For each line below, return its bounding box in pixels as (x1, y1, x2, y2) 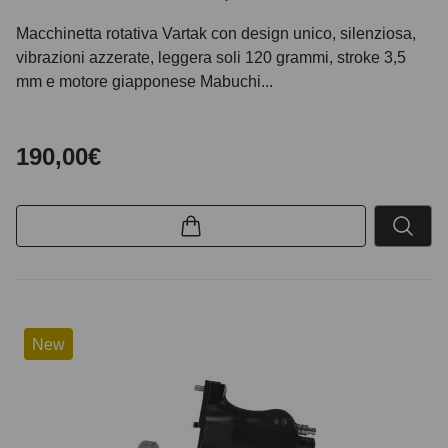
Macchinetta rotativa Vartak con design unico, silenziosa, (16, 22, 416, 43)
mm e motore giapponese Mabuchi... (16, 70, 273, 91)
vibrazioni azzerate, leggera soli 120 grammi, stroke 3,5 (16, 46, 406, 67)
